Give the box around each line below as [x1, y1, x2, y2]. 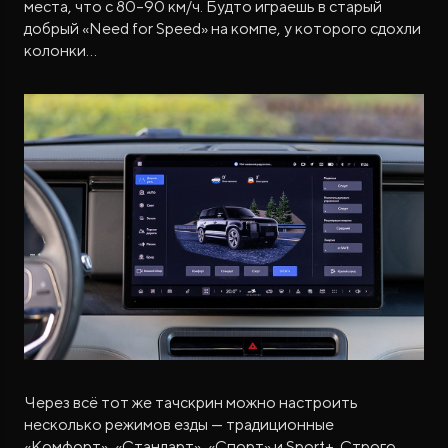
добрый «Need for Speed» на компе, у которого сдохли [24, 18, 421, 38]
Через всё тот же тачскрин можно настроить [24, 392, 358, 412]
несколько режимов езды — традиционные [24, 414, 334, 434]
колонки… [24, 40, 97, 60]
